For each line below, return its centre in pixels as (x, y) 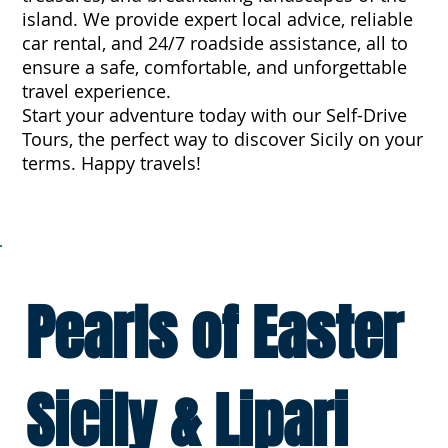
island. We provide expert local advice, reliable (218, 19)
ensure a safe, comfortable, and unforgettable (215, 67)
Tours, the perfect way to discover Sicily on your (223, 139)
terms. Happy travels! (112, 163)
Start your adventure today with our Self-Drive (215, 115)
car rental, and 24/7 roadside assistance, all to (215, 43)
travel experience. (97, 91)
